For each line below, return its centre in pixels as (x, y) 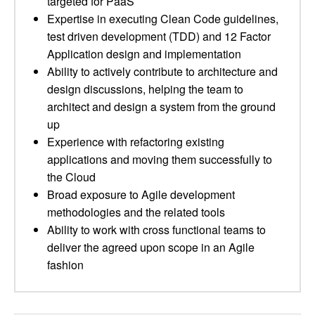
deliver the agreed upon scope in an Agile (151, 247)
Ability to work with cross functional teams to (156, 230)
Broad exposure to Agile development (141, 194)
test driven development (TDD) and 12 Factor (159, 36)
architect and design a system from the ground (161, 107)
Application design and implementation (144, 54)
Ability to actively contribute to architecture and (162, 71)
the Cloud (71, 177)
